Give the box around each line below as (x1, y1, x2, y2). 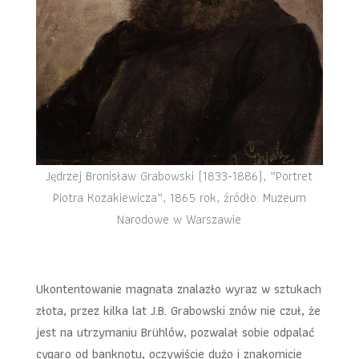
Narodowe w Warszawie (117, 208, 242, 229)
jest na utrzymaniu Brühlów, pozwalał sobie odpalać (35, 321, 314, 342)
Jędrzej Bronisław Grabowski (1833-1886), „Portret (46, 165, 313, 186)
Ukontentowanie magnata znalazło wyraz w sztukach (35, 278, 321, 299)
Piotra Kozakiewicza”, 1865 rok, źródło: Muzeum (52, 187, 306, 208)
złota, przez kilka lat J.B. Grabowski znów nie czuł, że (35, 300, 321, 321)
